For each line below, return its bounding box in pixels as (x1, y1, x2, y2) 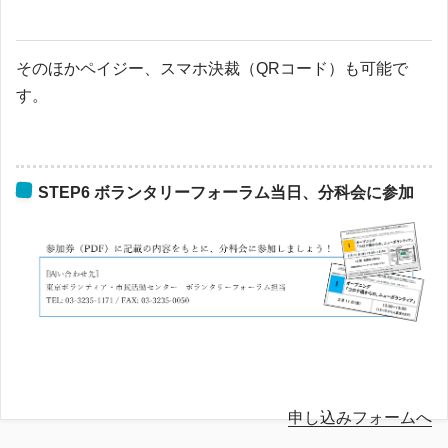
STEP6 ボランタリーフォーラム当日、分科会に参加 (38, 184, 414, 201)
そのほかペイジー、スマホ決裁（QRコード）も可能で (16, 60, 408, 77)
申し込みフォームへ (288, 409, 432, 427)
